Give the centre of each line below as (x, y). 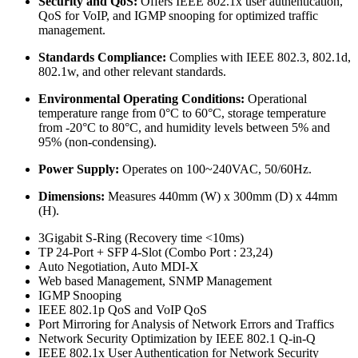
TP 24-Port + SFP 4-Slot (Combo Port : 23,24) (155, 252)
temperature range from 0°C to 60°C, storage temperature (182, 113)
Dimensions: (72, 196)
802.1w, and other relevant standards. (132, 71)
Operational (277, 98)
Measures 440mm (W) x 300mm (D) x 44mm (223, 196)
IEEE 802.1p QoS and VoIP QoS (123, 309)
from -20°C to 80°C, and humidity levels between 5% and (184, 127)
